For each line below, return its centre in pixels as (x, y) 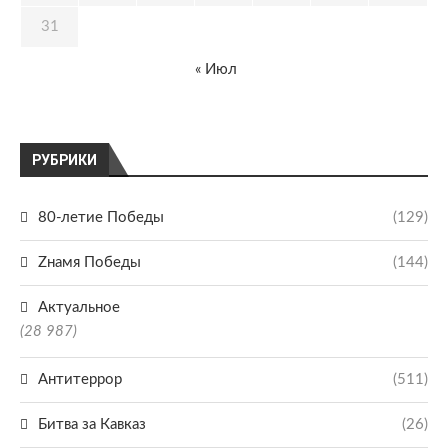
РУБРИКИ (64, 160)
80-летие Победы (101, 217)
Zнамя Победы (89, 262)
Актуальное (79, 307)
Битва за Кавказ (92, 424)
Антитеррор (80, 379)
